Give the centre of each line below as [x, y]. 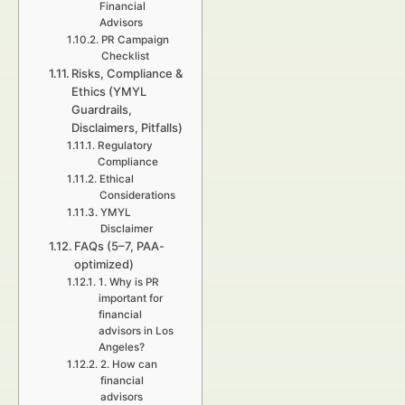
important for [130, 298]
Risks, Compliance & [127, 73]
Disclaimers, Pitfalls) [127, 127]
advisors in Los [136, 331]
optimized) [104, 264]
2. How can [128, 364]
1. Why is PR [128, 282]
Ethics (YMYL [109, 91]
